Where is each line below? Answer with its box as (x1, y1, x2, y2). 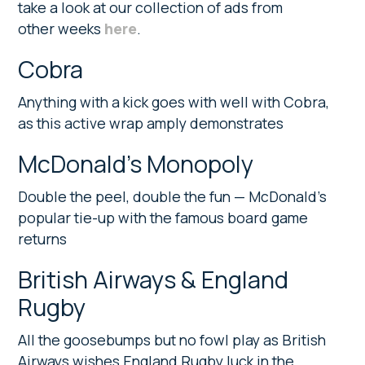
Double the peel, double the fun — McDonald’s (18, 186, 328, 206)
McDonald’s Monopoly (18, 147, 254, 180)
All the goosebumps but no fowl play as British (18, 329, 327, 350)
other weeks (18, 18, 105, 38)
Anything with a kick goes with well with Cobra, (18, 91, 330, 112)
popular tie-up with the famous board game (18, 207, 309, 227)
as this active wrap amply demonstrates (18, 112, 284, 133)
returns (18, 228, 68, 248)
